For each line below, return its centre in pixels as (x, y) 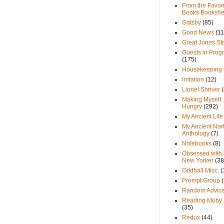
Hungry (192, 107)
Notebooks (197, 144)
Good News (198, 33)
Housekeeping (202, 70)
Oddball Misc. (200, 171)
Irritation (193, 80)
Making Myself (201, 100)
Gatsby (191, 23)
